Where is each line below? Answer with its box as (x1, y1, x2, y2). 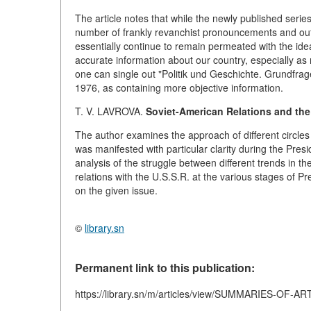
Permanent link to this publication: (75, 260, 255, 276)
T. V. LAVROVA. (75, 104, 146, 118)
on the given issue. (75, 183, 158, 197)
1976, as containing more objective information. (75, 81, 283, 94)
